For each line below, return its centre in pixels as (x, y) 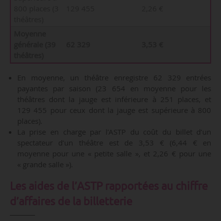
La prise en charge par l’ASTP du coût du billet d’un (114, 132)
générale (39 (35, 45)
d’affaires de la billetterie (71, 201)
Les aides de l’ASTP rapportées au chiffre (109, 186)
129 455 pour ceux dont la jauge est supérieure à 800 (114, 110)
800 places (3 (36, 9)
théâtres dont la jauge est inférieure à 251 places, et (114, 99)
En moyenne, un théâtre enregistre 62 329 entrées (114, 78)
